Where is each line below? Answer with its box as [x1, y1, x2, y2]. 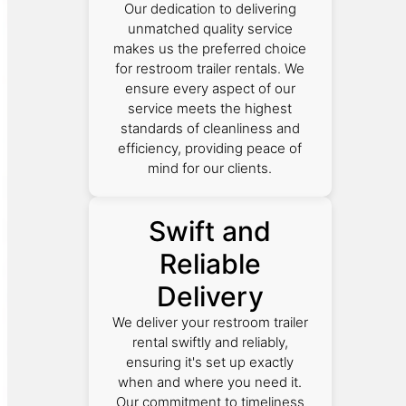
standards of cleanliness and [120, 120, 300, 138]
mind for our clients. [148, 159, 273, 178]
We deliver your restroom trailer [111, 314, 308, 332]
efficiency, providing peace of [118, 140, 303, 158]
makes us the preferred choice [113, 40, 307, 58]
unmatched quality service [127, 20, 293, 38]
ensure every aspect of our [124, 80, 295, 98]
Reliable [159, 247, 261, 281]
